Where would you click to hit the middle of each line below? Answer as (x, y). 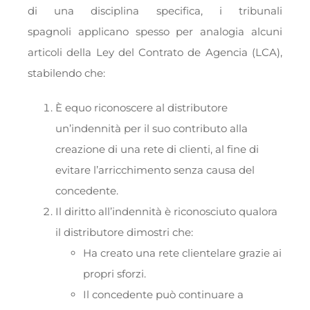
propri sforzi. (114, 274)
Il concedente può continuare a (163, 295)
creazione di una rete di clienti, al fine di (157, 149)
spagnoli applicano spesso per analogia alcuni (155, 32)
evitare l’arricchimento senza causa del (155, 170)
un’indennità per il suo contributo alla (151, 129)
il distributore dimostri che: (124, 232)
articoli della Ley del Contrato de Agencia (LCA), (155, 53)
